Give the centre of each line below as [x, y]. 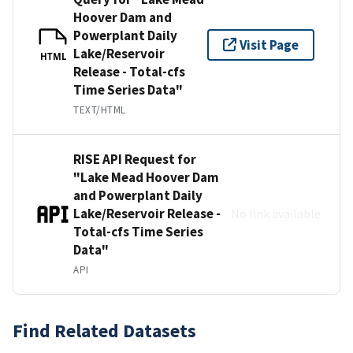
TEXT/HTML [100, 110]
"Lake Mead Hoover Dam [146, 177]
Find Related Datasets [104, 330]
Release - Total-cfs [129, 71]
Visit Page [269, 45]
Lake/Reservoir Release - [147, 213]
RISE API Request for [135, 159]
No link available [276, 214]
